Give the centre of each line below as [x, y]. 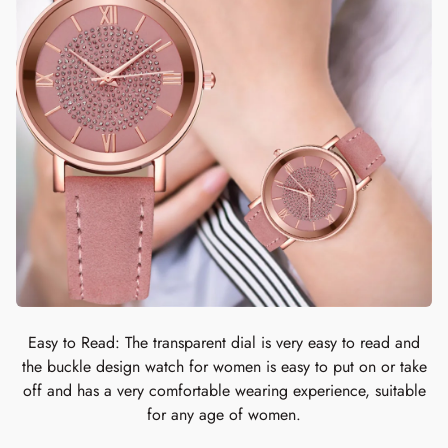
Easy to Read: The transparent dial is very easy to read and [224, 342]
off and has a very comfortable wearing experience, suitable [224, 390]
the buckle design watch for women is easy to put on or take [224, 366]
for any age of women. [224, 414]
